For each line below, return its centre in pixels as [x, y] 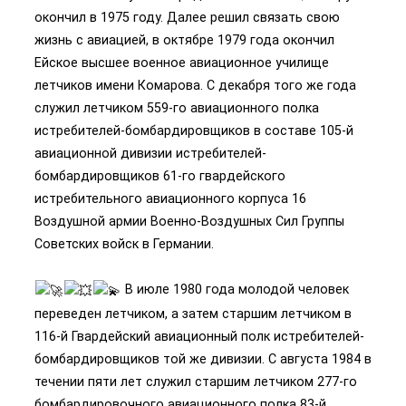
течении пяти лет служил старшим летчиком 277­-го [196, 381]
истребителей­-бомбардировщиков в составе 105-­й [194, 131]
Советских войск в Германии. [124, 244]
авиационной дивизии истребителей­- [150, 154]
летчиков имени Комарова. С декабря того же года [195, 86]
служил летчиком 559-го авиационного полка [177, 108]
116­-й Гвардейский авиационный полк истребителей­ [199, 336]
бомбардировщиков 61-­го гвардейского [160, 176]
